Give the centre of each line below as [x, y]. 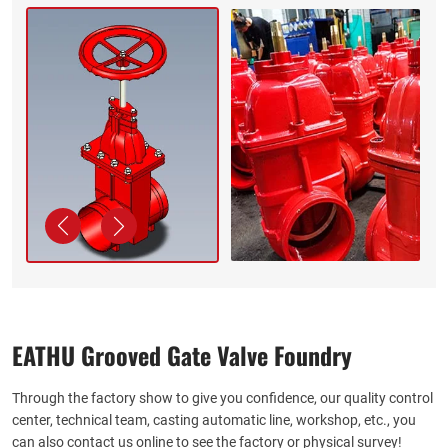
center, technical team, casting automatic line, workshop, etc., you [214, 420]
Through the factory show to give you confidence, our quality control [222, 398]
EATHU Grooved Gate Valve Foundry [182, 355]
